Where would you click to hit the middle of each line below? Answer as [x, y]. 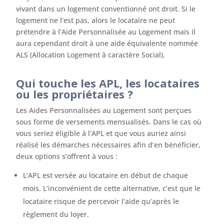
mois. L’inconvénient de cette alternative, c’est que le [112, 188]
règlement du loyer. [56, 214]
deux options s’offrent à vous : [67, 156]
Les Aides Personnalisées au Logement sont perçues [104, 110]
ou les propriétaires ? [75, 94]
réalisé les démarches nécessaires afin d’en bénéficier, [108, 145]
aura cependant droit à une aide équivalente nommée [107, 43]
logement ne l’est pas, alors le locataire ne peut [96, 20]
